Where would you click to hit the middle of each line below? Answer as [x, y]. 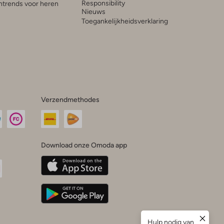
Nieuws [93, 12]
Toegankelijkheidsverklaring [124, 21]
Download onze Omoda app [84, 145]
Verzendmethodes [70, 100]
